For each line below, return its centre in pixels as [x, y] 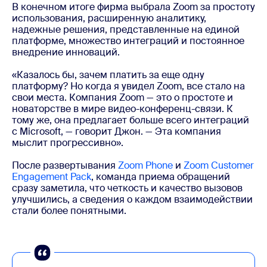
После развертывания [65, 165]
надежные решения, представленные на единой [126, 29]
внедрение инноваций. [66, 52]
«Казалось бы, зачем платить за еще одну [108, 74]
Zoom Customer [219, 165]
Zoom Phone [145, 165]
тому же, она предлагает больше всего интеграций [131, 120]
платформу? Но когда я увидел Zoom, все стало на [128, 86]
